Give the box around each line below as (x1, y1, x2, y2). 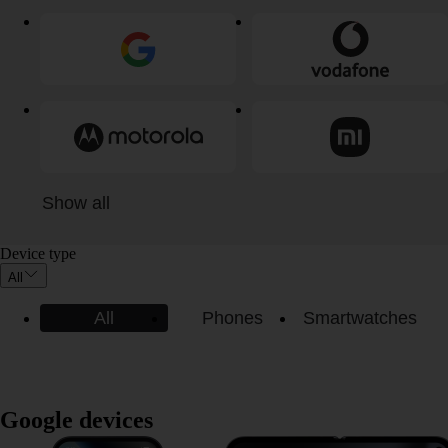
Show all (42, 193, 110, 214)
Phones (201, 308, 263, 329)
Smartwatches (303, 308, 417, 329)
